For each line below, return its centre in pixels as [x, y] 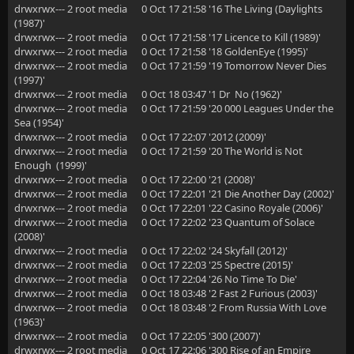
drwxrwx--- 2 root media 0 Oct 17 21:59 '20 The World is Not [158, 151]
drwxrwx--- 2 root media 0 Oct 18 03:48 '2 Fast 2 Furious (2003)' [166, 293]
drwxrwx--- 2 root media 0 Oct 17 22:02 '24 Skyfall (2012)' [151, 250]
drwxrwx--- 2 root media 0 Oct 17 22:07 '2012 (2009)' [140, 137]
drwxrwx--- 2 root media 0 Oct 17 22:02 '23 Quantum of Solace [164, 222]
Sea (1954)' [39, 122]
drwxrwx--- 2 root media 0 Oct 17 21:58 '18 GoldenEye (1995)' [161, 51]
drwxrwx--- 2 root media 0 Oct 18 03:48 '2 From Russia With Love [170, 307]
